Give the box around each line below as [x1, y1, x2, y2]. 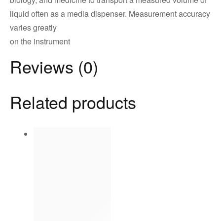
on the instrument [10, 36, 70, 47]
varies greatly [10, 22, 57, 34]
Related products [10, 90, 136, 114]
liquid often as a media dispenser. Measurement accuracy [10, 8, 210, 20]
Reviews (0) [10, 54, 98, 79]
